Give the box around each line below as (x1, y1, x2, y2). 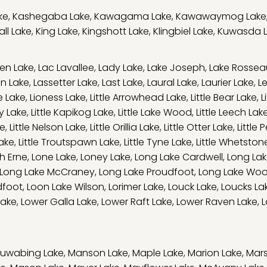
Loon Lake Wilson (27, 180, 104, 194)
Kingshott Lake (82, 24, 149, 38)
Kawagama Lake (94, 10, 172, 23)
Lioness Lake (30, 91, 86, 104)
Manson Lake (68, 246, 128, 260)
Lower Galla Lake (21, 195, 97, 209)
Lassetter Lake (33, 76, 98, 89)
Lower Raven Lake (176, 195, 257, 209)
